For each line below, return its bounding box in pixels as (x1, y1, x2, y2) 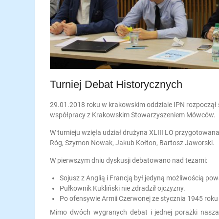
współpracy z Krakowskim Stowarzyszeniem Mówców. (50, 111, 216, 119)
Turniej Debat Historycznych (50, 78, 182, 91)
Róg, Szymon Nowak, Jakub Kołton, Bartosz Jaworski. (50, 139, 215, 147)
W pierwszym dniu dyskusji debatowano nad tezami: (50, 156, 207, 165)
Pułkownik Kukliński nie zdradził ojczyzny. (60, 184, 185, 193)
